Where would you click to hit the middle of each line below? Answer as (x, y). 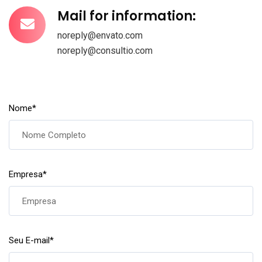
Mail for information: (127, 16)
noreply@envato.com (100, 36)
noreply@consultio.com (105, 51)
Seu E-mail (29, 241)
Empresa (26, 175)
